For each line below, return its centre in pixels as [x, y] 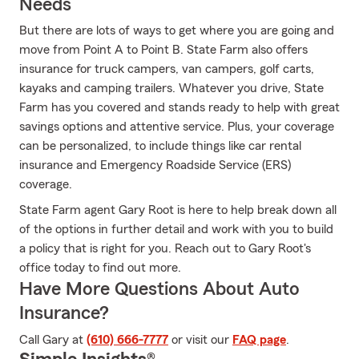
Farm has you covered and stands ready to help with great [179, 107]
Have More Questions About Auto [159, 289]
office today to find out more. [100, 268]
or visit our [200, 340]
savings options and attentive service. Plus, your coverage [177, 127]
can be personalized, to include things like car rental [160, 146]
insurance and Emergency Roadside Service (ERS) [155, 165]
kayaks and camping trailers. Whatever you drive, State [171, 88]
